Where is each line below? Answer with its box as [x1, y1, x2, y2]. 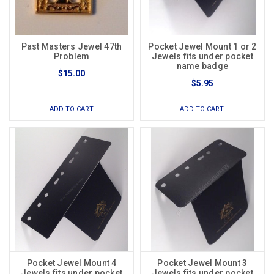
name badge [176, 61, 229, 72]
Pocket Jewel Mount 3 [157, 258, 248, 268]
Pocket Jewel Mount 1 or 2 [148, 42, 257, 52]
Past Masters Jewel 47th [21, 42, 122, 52]
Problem [53, 51, 90, 62]
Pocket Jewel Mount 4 [26, 258, 117, 268]
